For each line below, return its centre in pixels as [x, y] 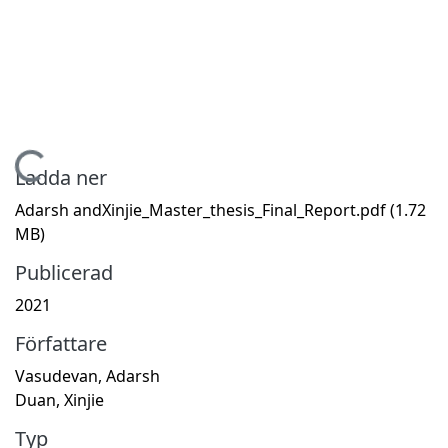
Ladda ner [61, 177]
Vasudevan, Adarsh [87, 375]
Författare [61, 343]
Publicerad [64, 272]
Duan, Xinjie [59, 399]
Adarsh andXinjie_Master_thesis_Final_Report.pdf [202, 209]
